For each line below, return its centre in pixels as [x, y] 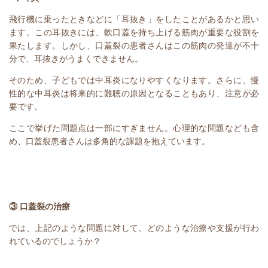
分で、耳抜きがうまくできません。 [76, 58]
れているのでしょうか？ [55, 241]
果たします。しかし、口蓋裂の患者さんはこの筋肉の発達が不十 [134, 45]
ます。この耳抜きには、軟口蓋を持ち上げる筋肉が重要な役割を [134, 32]
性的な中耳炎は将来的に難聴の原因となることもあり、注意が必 [134, 93]
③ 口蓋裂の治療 [39, 206]
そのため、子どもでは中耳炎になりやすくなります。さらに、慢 [134, 80]
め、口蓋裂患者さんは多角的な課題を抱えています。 [109, 141]
